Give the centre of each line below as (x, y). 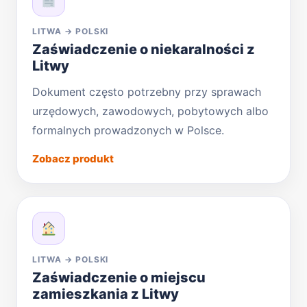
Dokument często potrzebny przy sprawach (147, 91)
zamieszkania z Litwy (106, 294)
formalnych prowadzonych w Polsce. (128, 130)
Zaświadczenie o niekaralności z (144, 49)
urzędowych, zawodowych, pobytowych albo (150, 111)
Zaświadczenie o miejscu (119, 277)
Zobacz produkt (73, 158)
